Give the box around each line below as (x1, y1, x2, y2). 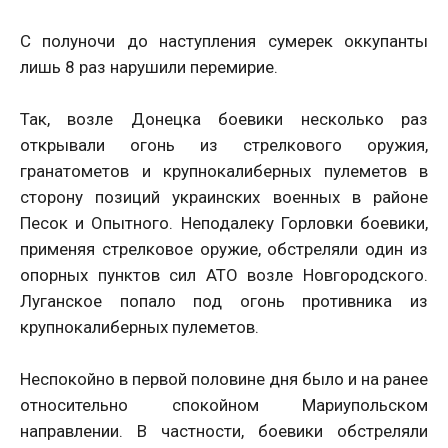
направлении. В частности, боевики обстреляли (20, 421, 428, 441)
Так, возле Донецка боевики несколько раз (20, 109, 428, 129)
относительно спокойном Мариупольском (20, 395, 428, 415)
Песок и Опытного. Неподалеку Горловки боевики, (20, 213, 428, 233)
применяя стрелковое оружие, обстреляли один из (20, 239, 428, 259)
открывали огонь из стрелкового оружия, (20, 135, 428, 155)
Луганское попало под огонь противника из (20, 291, 428, 311)
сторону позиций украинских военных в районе (20, 187, 428, 207)
